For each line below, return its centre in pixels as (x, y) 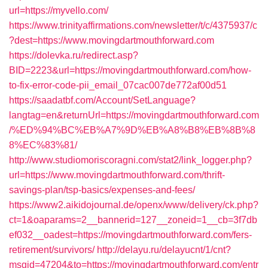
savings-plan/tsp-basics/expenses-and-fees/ (102, 190)
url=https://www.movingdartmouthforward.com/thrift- (117, 175)
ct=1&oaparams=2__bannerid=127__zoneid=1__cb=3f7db (133, 220)
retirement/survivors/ (52, 250)
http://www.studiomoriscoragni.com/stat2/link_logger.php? (130, 160)
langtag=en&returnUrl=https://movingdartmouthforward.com (134, 115)
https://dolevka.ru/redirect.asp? (74, 55)
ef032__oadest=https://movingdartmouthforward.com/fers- (130, 235)
